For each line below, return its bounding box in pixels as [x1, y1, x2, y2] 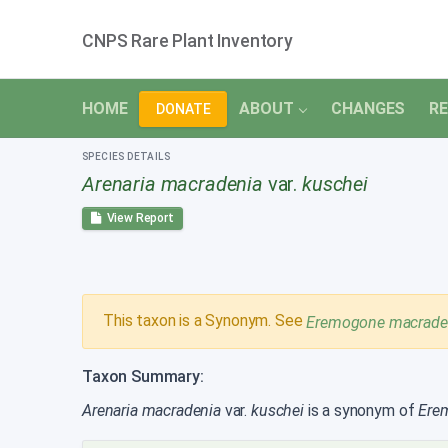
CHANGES [331, 99, 406, 119]
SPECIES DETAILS [82, 151, 170, 163]
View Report [100, 210, 174, 225]
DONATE [156, 100, 211, 117]
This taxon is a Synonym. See [103, 311, 307, 331]
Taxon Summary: [82, 366, 204, 386]
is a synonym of [303, 400, 419, 420]
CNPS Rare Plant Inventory [82, 31, 293, 52]
